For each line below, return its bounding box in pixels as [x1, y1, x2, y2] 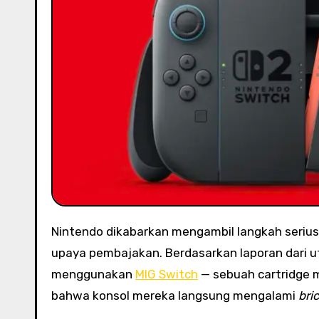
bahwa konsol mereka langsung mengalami [51, 288, 298, 303]
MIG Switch [135, 266, 198, 281]
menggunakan [51, 266, 135, 281]
